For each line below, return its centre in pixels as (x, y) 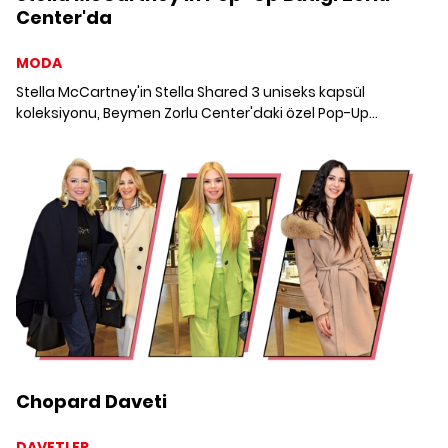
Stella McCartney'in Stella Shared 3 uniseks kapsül (190, 92)
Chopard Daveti (91, 401)
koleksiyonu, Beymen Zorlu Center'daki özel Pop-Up (192, 113)
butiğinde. (51, 134)
